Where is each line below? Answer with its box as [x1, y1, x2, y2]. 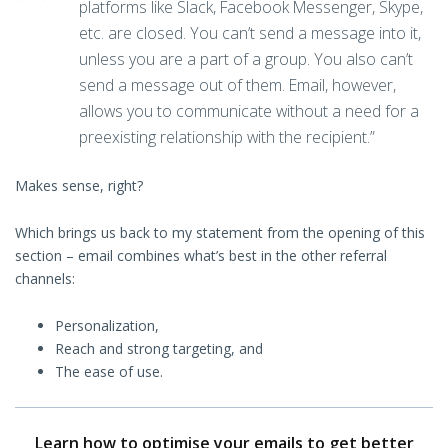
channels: [15, 269, 75, 289]
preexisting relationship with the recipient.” [79, 126, 375, 149]
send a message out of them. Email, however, [79, 74, 396, 97]
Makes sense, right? [15, 176, 143, 196]
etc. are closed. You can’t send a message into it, [79, 22, 421, 45]
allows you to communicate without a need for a [79, 100, 419, 123]
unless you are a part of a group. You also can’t [79, 48, 413, 71]
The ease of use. [55, 362, 163, 382]
